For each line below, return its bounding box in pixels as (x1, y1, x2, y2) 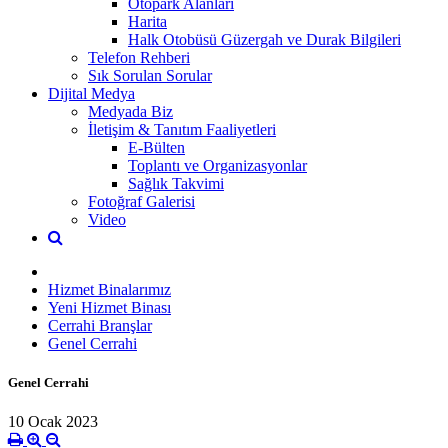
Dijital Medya (48, 84, 135, 102)
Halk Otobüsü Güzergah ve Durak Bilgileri (128, 30, 401, 48)
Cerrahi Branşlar (48, 316, 152, 334)
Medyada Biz (88, 102, 173, 120)
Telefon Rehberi (88, 48, 190, 66)
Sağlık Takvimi (128, 174, 224, 192)
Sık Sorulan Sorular (88, 66, 212, 84)
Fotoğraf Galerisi (88, 192, 195, 210)
